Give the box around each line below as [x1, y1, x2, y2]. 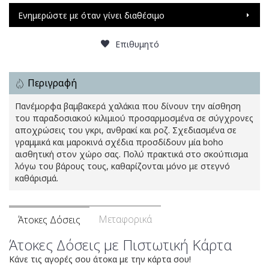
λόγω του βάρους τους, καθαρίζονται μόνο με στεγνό [15, 160, 230, 172]
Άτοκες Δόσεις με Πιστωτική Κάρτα [9, 235, 232, 255]
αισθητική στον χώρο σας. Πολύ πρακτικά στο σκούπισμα [15, 148, 248, 160]
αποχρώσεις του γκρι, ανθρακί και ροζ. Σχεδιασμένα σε [15, 124, 237, 136]
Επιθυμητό [115, 38, 159, 50]
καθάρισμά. [15, 172, 58, 184]
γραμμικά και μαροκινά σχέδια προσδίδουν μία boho [15, 136, 223, 148]
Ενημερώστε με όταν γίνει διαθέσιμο [18, 9, 165, 21]
